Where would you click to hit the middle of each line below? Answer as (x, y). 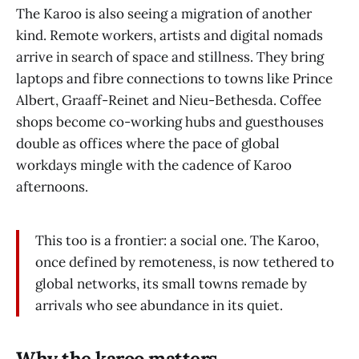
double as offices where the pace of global (148, 143)
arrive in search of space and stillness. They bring (170, 56)
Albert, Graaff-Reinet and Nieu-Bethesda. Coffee (169, 100)
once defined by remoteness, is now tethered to (185, 262)
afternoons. (52, 186)
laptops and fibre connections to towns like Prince (174, 78)
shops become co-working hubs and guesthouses (170, 121)
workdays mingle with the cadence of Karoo (154, 165)
